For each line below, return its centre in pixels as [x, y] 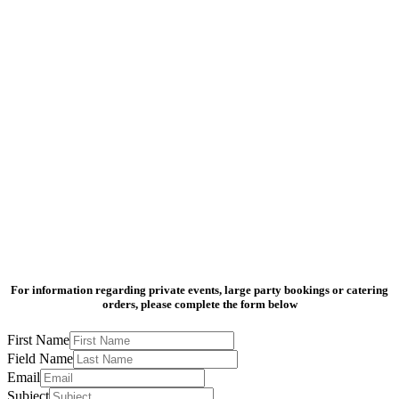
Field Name [40, 359]
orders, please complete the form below [199, 304]
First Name [38, 340]
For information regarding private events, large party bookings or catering [199, 289]
